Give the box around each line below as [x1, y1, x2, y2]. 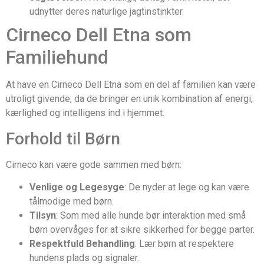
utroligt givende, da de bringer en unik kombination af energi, [6, 93, 253, 105]
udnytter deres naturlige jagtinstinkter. [29, 6, 184, 18]
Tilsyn [29, 209, 56, 221]
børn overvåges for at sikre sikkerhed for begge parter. [29, 223, 255, 235]
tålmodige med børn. [29, 195, 114, 207]
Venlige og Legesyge [29, 181, 124, 193]
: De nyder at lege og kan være [124, 181, 249, 193]
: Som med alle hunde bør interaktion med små [56, 209, 246, 221]
